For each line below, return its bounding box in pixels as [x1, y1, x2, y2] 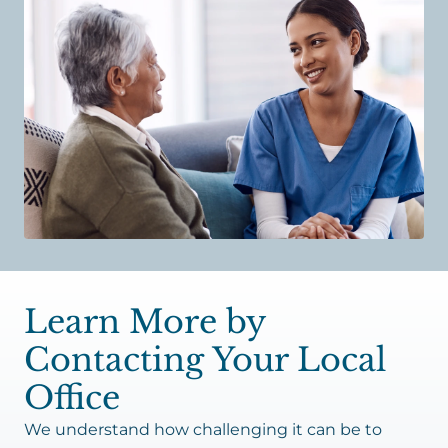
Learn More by [24, 302, 265, 342]
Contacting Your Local [24, 340, 386, 380]
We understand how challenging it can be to [24, 420, 382, 439]
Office [24, 378, 120, 418]
